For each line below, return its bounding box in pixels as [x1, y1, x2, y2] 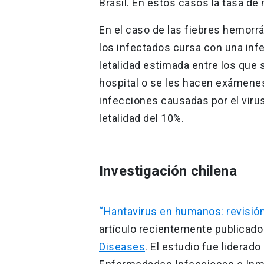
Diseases [99, 240, 145, 253]
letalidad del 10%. [99, 111, 184, 124]
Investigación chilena [99, 162, 237, 179]
